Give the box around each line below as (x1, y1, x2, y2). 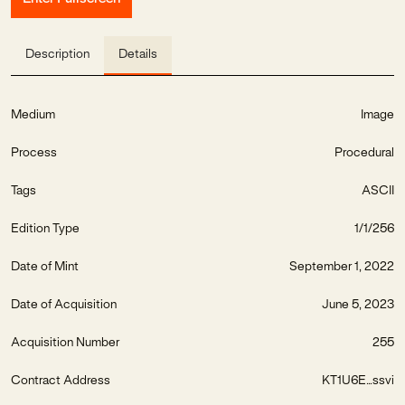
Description (25, 49, 89, 61)
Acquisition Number (11, 337, 119, 350)
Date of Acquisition (11, 299, 117, 312)
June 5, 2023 (322, 299, 394, 312)
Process (11, 147, 57, 160)
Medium (11, 109, 55, 122)
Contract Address (11, 375, 110, 388)
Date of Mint (11, 261, 79, 274)
